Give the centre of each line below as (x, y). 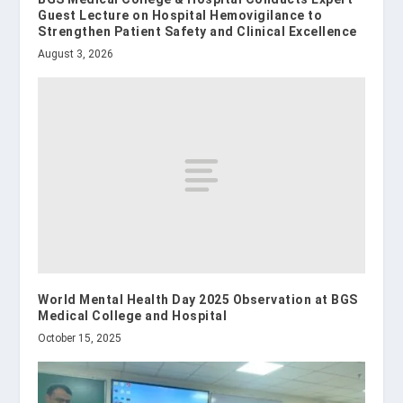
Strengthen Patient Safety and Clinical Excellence (197, 32)
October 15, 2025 (80, 339)
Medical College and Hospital (133, 316)
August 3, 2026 (76, 54)
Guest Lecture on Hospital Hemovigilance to (180, 16)
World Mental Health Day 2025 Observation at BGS (198, 300)
